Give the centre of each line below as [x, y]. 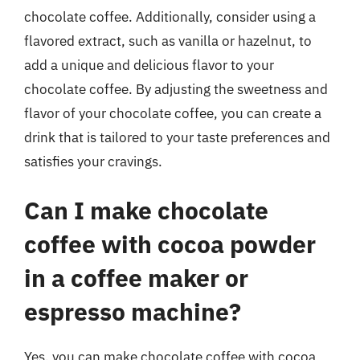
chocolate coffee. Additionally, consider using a [170, 16]
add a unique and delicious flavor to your [149, 65]
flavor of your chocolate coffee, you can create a [173, 113]
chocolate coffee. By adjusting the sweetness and [176, 89]
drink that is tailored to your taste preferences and [177, 137]
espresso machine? [133, 311]
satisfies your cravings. [93, 161]
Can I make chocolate [146, 210]
